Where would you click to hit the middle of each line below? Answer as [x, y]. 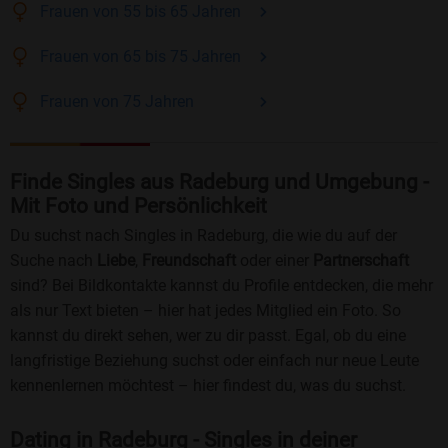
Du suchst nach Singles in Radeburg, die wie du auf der [203, 236]
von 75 [117, 102]
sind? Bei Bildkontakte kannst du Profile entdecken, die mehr [221, 286]
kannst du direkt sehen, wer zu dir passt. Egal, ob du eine [208, 336]
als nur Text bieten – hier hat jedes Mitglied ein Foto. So [205, 311]
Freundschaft [189, 261]
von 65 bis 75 [140, 57]
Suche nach [53, 261]
